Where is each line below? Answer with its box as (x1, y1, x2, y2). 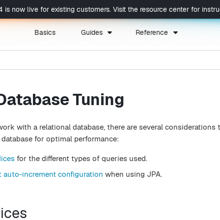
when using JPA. (103, 169, 162, 179)
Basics (34, 28, 56, 37)
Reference (136, 28, 168, 37)
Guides (81, 28, 103, 37)
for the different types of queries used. (15, 154, 147, 163)
